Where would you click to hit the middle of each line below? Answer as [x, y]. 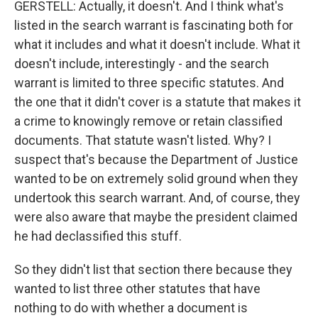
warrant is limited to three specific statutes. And [149, 83]
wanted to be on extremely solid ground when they [156, 179]
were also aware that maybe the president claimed [156, 217]
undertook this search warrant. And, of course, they [157, 198]
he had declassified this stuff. [98, 236]
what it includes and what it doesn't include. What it [157, 44]
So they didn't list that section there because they [153, 269]
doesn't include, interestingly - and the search [142, 64]
